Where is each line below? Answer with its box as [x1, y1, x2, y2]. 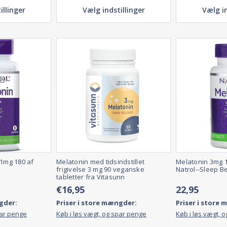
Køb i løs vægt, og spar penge [56, 209, 146, 219]
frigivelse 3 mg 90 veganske [56, 165, 144, 174]
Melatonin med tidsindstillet [56, 157, 144, 167]
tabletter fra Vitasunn [56, 172, 125, 182]
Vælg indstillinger [82, 5, 145, 15]
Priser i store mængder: [56, 198, 137, 208]
